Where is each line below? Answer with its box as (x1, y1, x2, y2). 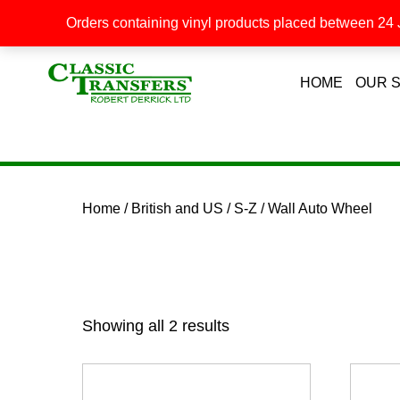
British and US (131, 201, 223, 216)
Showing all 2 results (82, 317, 229, 335)
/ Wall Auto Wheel (257, 201, 372, 216)
